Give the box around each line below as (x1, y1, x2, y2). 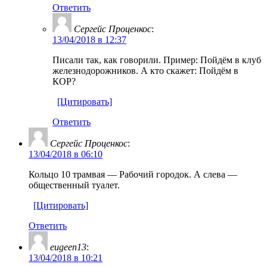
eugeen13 (50, 241, 86, 252)
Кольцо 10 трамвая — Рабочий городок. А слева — (29, 169, 237, 179)
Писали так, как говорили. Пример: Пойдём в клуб (52, 54, 261, 65)
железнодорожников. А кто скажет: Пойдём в (52, 65, 238, 76)
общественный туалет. (29, 179, 120, 190)
